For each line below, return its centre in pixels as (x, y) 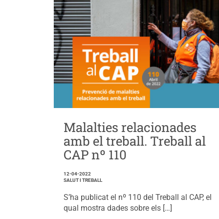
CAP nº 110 (95, 154)
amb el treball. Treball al (134, 141)
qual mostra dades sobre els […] (118, 208)
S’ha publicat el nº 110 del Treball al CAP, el (137, 197)
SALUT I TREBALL (83, 180)
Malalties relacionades (130, 127)
